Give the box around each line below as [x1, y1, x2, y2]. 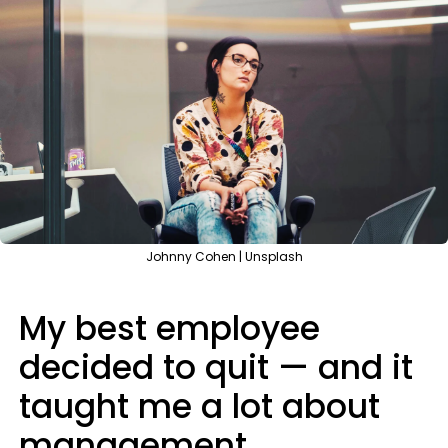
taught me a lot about [19, 383, 380, 430]
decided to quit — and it [19, 344, 413, 391]
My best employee [19, 305, 320, 352]
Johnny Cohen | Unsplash [145, 248, 303, 265]
